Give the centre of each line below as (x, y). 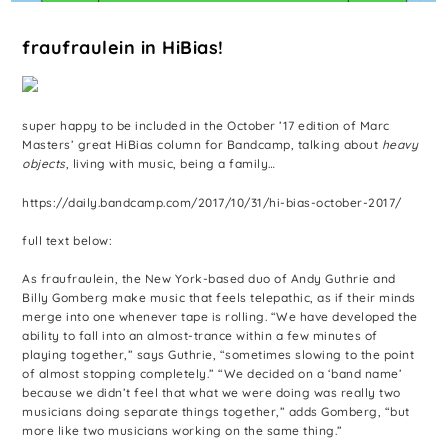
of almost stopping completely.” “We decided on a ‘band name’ (212, 373)
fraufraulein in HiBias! (123, 47)
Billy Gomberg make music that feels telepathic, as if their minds (219, 297)
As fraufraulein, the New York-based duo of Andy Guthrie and (209, 278)
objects (44, 164)
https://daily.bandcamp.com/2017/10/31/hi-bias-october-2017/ (212, 202)
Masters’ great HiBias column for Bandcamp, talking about (202, 145)
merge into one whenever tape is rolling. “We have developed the (220, 316)
